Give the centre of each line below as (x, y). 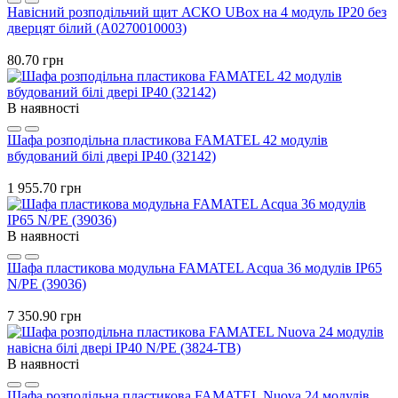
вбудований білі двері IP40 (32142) (111, 155)
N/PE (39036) (47, 283)
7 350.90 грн (44, 315)
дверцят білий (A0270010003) (97, 28)
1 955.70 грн (44, 187)
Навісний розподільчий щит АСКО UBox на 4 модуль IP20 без (197, 12)
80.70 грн (36, 60)
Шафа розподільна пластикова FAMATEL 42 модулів (167, 139)
